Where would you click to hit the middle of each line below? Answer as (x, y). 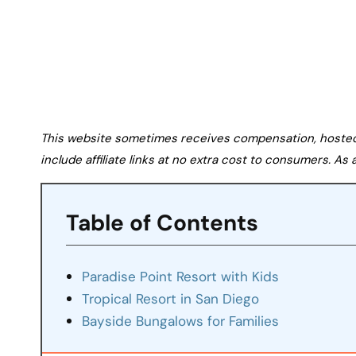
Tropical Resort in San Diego (170, 299)
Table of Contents (162, 223)
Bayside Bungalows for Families (180, 321)
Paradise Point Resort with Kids (180, 277)
